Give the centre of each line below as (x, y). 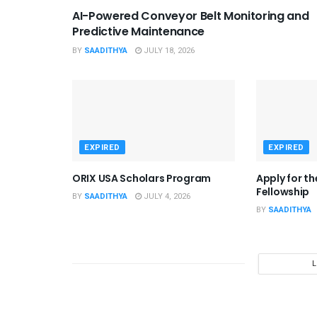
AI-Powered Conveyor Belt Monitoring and (191, 16)
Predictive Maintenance (138, 31)
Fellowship (283, 191)
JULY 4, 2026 (166, 196)
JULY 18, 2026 (168, 50)
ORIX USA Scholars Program (142, 178)
